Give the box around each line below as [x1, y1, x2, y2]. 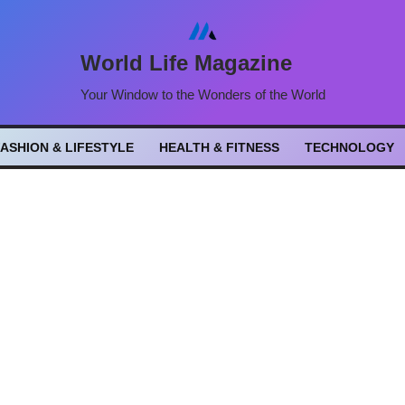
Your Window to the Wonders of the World [80, 87, 325, 102]
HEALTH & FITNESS [159, 139, 280, 155]
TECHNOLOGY [305, 139, 395, 155]
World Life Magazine [80, 51, 292, 75]
